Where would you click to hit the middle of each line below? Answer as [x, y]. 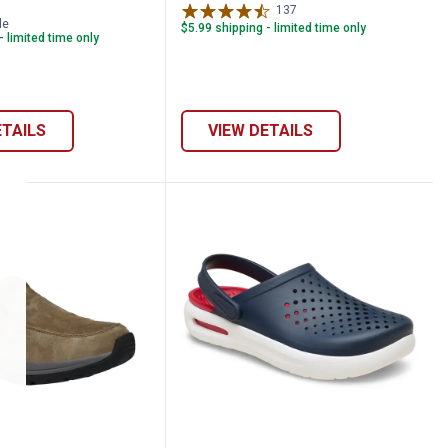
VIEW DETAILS [261, 130]
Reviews [320, 10]
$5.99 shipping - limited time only [273, 28]
